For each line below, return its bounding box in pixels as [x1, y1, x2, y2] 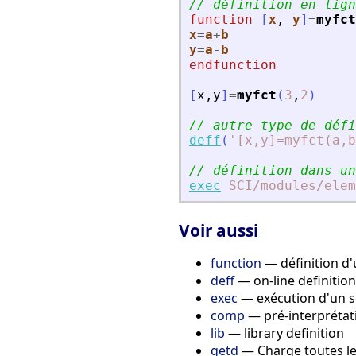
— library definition [225, 323, 344, 342]
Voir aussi [179, 219, 258, 242]
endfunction [189, 56, 277, 72]
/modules [253, 177, 316, 193]
